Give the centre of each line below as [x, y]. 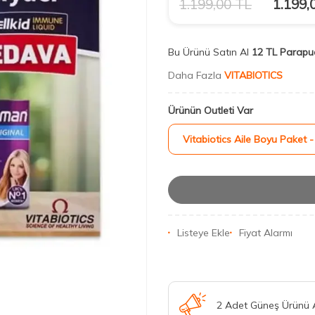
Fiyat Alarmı [266, 233]
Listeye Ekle [204, 233]
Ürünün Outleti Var [211, 110]
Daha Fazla [196, 75]
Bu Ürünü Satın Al [208, 52]
